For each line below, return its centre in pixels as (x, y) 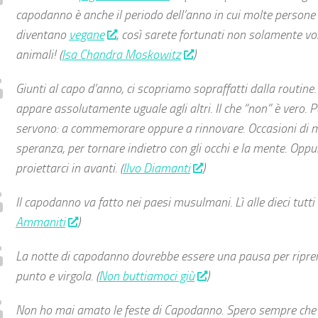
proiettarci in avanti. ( (69, 168)
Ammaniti (40, 222)
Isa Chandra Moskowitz (121, 55)
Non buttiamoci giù (147, 276)
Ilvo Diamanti (157, 168)
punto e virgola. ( (57, 276)
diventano (42, 35)
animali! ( (39, 55)
